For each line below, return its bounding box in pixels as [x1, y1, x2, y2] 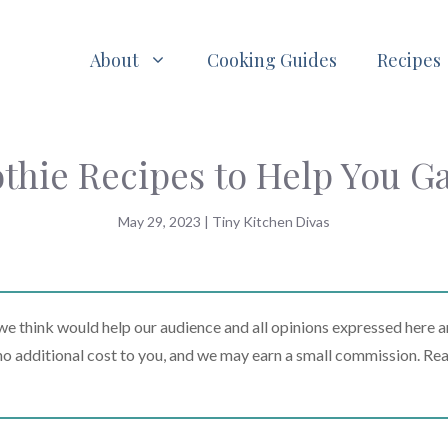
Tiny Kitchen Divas [212, 213, 330, 231]
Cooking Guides [207, 47, 337, 72]
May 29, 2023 [118, 213, 201, 231]
